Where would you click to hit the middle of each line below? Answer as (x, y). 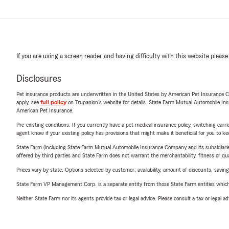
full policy (53, 102)
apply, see (28, 102)
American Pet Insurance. (45, 110)
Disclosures (39, 79)
